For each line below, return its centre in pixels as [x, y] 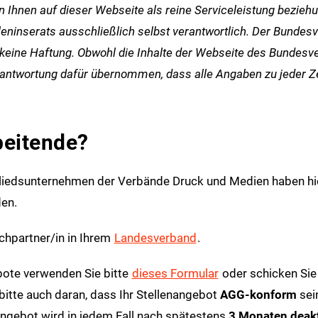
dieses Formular [175, 273]
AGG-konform [259, 294]
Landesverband [155, 237]
